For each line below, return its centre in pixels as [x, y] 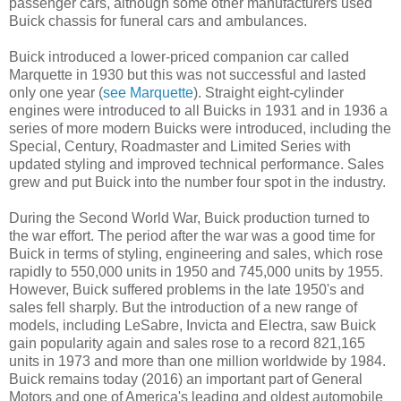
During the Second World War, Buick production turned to [189, 218]
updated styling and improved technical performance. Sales [196, 164]
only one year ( [56, 92]
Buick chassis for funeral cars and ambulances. [158, 21]
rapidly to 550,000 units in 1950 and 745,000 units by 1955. [196, 271]
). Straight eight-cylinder [269, 92]
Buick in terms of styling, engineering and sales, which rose [196, 253]
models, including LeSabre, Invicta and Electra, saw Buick [192, 325]
